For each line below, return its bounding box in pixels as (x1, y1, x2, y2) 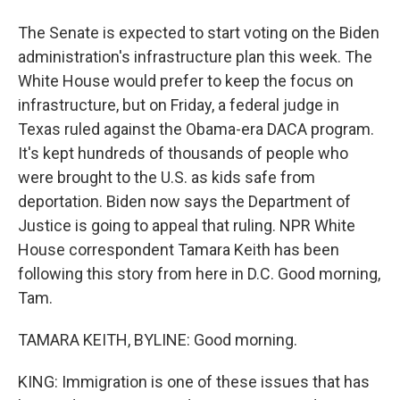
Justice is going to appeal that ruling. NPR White (18, 216, 355, 235)
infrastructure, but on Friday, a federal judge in (18, 96, 339, 114)
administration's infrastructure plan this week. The (18, 47, 372, 66)
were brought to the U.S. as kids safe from (18, 168, 315, 187)
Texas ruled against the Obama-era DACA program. (18, 120, 374, 138)
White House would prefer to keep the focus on (18, 71, 354, 90)
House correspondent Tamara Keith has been (18, 240, 339, 259)
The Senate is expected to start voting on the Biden (18, 23, 379, 42)
